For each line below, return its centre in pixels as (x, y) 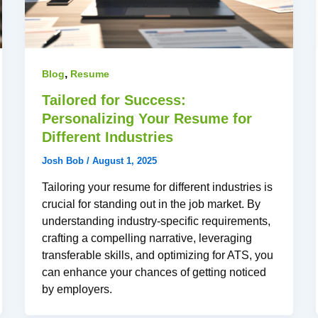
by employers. (78, 290)
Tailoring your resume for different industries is (157, 187)
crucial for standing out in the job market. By (151, 204)
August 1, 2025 (124, 161)
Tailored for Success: (114, 100)
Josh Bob (64, 161)
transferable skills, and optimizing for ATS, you (157, 256)
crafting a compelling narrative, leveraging (147, 238)
